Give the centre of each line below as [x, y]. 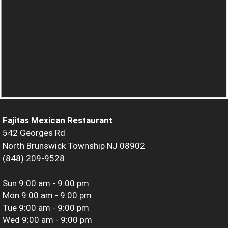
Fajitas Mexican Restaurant [58, 120]
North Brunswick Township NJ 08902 [74, 145]
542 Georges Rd [34, 133]
